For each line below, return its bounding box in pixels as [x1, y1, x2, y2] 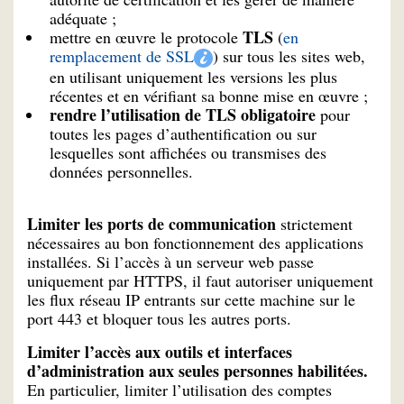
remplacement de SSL [50, 44, 194, 67]
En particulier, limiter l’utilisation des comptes [27, 379, 332, 401]
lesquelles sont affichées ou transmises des [50, 141, 326, 163]
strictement [280, 213, 353, 235]
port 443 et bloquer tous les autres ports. [27, 308, 291, 330]
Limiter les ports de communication [27, 212, 280, 236]
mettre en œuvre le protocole [50, 25, 243, 48]
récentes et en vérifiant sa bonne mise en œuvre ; [50, 84, 368, 106]
